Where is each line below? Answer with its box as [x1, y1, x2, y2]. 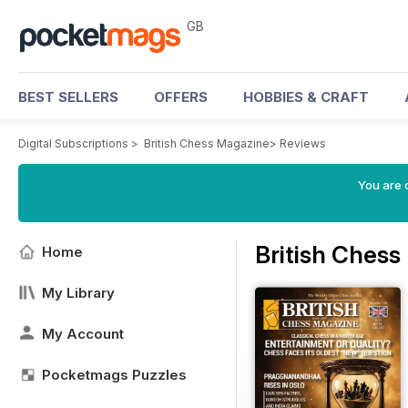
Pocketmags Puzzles [42, 366, 187, 383]
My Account [42, 325, 124, 342]
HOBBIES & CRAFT [243, 88, 369, 106]
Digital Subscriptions [18, 137, 128, 150]
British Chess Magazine [144, 137, 270, 150]
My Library [42, 284, 115, 301]
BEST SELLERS [18, 88, 118, 106]
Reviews [280, 137, 326, 150]
